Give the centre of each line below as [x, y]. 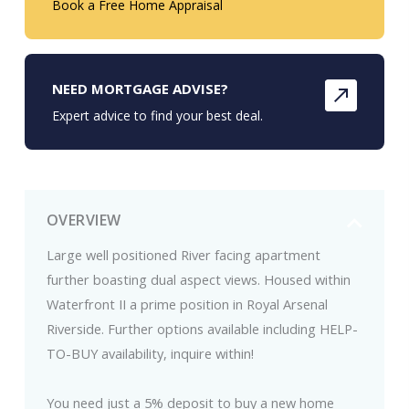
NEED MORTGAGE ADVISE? [140, 89]
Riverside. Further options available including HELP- [202, 329]
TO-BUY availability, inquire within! [150, 354]
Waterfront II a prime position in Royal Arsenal [187, 304]
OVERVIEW [84, 220]
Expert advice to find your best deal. [157, 116]
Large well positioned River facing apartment [183, 255]
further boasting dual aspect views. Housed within [198, 280]
